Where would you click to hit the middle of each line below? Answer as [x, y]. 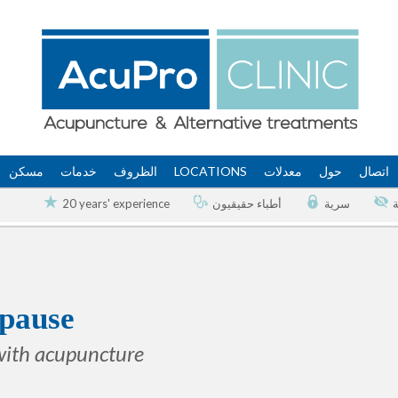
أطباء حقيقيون [247, 204]
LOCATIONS [210, 171]
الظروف [135, 171]
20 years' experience [116, 204]
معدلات [283, 171]
